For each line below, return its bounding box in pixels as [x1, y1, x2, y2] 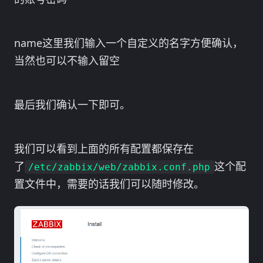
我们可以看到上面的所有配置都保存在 [14, 141, 194, 156]
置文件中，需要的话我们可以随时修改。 [14, 177, 204, 191]
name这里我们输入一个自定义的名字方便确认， [14, 36, 243, 50]
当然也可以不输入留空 [14, 53, 120, 68]
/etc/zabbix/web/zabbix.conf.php [28, 161, 211, 173]
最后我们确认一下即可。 [14, 97, 130, 112]
